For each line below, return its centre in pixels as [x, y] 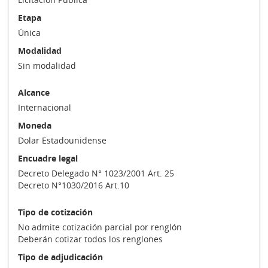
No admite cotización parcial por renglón [100, 227]
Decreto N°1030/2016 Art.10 [74, 185]
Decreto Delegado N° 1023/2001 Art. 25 [96, 173]
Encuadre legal [48, 158]
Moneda [35, 125]
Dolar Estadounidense [62, 140]
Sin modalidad [47, 66]
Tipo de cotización [55, 212]
